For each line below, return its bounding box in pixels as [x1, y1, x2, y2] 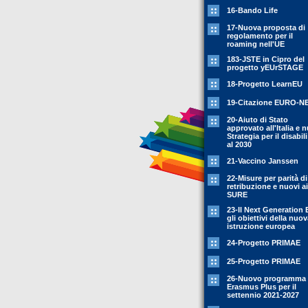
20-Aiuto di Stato [227, 115, 288, 124]
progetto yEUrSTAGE [227, 63, 303, 71]
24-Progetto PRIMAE [227, 239, 300, 247]
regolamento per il [227, 32, 293, 40]
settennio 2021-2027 [227, 291, 299, 299]
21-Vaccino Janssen [227, 157, 298, 165]
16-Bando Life [227, 6, 278, 14]
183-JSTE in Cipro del [227, 55, 305, 63]
